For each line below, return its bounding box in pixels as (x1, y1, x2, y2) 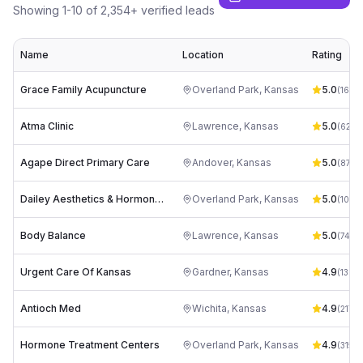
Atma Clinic (20, 120, 74, 132)
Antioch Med (20, 302, 81, 314)
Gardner (192, 266, 229, 278)
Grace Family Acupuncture (20, 83, 147, 96)
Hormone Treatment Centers (20, 339, 160, 351)
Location (182, 49, 224, 61)
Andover (192, 156, 232, 169)
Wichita (192, 302, 227, 314)
